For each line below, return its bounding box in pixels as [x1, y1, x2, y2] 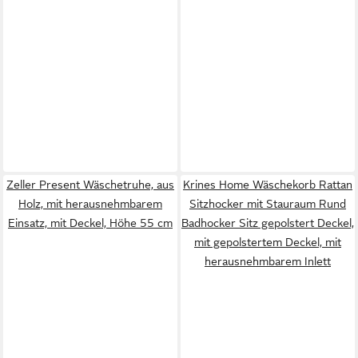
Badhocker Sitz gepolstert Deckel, [181, 217, 354, 229]
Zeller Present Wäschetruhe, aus [6, 178, 174, 191]
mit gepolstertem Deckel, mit [194, 236, 341, 249]
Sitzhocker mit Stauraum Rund [189, 197, 346, 210]
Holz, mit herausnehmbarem [18, 197, 162, 210]
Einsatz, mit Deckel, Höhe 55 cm [8, 217, 173, 229]
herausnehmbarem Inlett [205, 255, 331, 268]
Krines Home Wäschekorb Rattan [183, 178, 352, 191]
